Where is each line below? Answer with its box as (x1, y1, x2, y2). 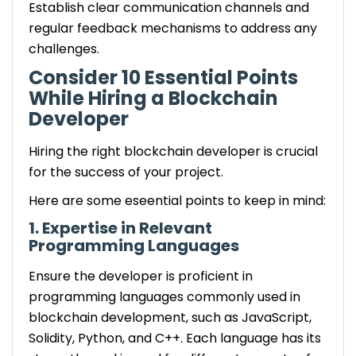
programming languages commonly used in (29, 287, 300, 306)
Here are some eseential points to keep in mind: (29, 191, 326, 210)
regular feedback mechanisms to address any (29, 18, 317, 37)
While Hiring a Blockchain (29, 84, 278, 111)
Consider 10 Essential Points (29, 64, 298, 91)
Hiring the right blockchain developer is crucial (29, 141, 318, 161)
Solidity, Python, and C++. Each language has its (29, 328, 321, 347)
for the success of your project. (29, 162, 226, 181)
